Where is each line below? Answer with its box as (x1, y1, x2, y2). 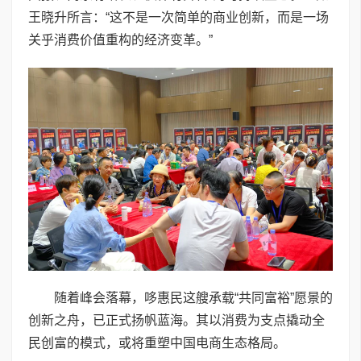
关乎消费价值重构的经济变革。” (28, 33, 213, 48)
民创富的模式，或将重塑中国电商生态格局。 (28, 336, 286, 351)
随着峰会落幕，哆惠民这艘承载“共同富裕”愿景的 (54, 291, 333, 305)
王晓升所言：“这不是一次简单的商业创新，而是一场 (28, 10, 329, 25)
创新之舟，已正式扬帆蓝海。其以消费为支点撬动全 (28, 313, 325, 328)
